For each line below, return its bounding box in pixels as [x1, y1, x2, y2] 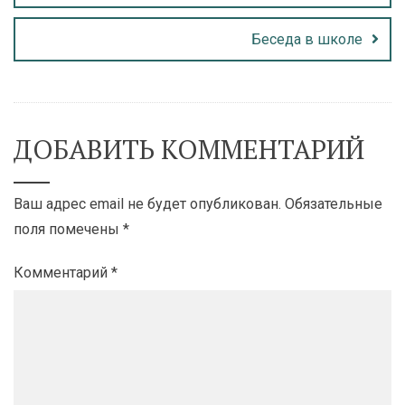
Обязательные [285, 194, 382, 212]
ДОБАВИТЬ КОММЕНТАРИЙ [14, 131, 364, 166]
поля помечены [14, 220, 123, 238]
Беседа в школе [251, 30, 363, 48]
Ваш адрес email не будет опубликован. [14, 194, 281, 212]
